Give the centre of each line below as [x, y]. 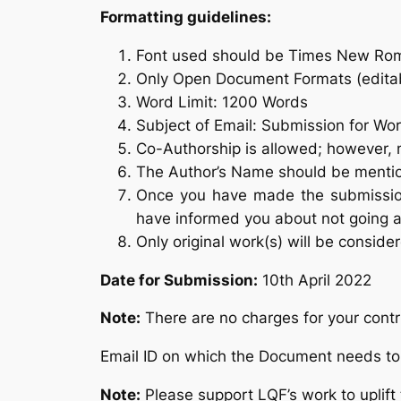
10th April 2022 [315, 280]
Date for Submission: [179, 280]
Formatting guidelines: [186, 17]
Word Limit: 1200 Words [222, 102]
